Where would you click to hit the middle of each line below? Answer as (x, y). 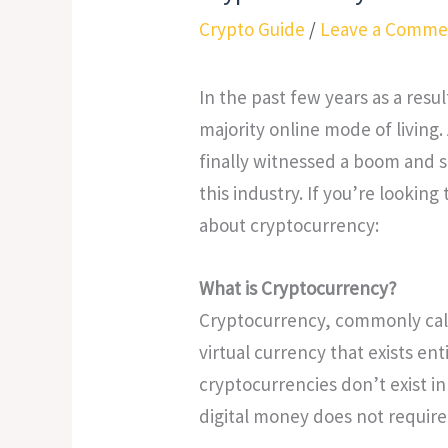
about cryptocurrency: (288, 225)
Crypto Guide (251, 29)
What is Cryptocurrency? (297, 287)
